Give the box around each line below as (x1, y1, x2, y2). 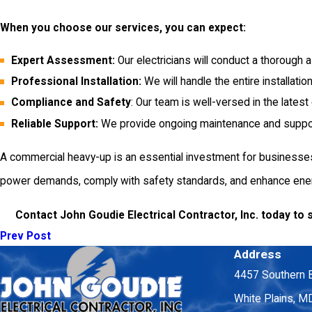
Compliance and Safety (10, 96, 131, 109)
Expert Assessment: (10, 54, 115, 68)
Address (234, 247, 281, 262)
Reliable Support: (10, 117, 98, 130)
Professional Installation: (10, 75, 141, 88)
